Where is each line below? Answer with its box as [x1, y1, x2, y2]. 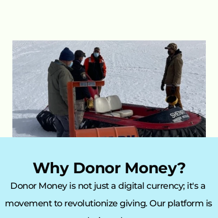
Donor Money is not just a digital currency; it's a [10, 181, 206, 191]
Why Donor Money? [32, 159, 186, 177]
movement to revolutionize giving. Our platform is [5, 198, 212, 209]
